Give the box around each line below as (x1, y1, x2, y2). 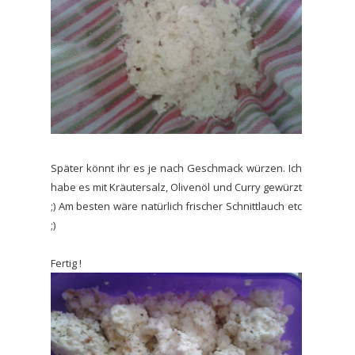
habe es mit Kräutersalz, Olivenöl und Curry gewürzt (51, 179, 302, 194)
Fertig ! (51, 255, 82, 270)
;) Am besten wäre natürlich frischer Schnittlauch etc (51, 198, 302, 213)
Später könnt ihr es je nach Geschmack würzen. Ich (51, 160, 302, 175)
